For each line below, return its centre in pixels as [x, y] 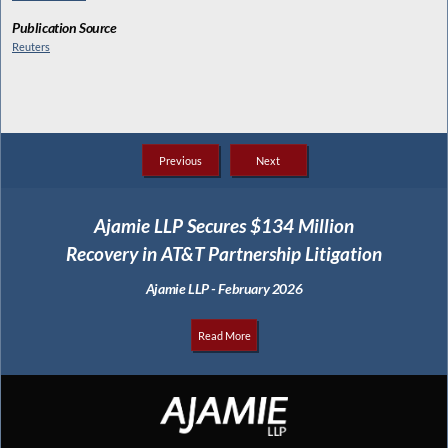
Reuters [31, 47]
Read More [224, 335]
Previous [180, 160]
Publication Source [64, 28]
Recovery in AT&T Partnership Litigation [224, 253]
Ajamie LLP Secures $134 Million [224, 225]
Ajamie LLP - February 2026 [224, 289]
